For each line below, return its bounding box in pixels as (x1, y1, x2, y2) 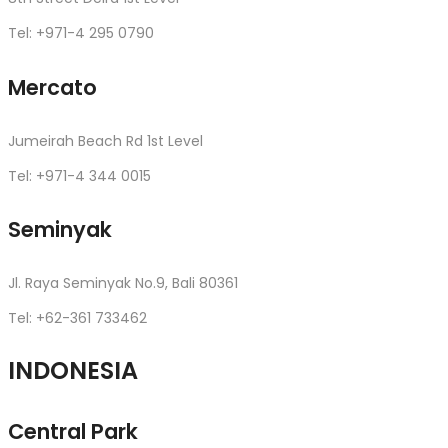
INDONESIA (8, 354, 138, 388)
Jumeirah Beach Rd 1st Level (8, 130, 203, 151)
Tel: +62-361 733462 (8, 308, 147, 329)
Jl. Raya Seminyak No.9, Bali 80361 (8, 273, 238, 294)
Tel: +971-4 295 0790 (8, 22, 154, 43)
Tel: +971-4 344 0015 (8, 165, 151, 186)
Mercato (8, 72, 97, 102)
